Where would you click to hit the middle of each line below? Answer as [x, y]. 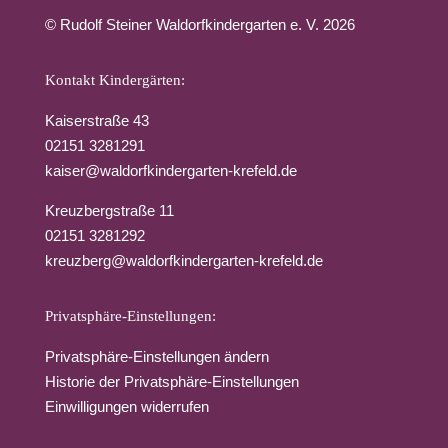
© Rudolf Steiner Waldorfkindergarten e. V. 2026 [199, 24]
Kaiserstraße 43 [96, 120]
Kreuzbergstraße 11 [109, 210]
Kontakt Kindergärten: [114, 80]
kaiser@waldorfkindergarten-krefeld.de [170, 170]
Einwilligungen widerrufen [126, 406]
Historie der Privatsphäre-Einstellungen [171, 381]
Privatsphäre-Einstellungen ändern [156, 356]
